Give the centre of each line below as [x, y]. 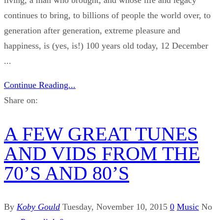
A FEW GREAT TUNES [101, 134]
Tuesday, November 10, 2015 [115, 206]
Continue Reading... [40, 85]
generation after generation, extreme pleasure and [92, 30]
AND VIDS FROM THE [102, 153]
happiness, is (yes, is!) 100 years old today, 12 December [106, 45]
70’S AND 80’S [67, 173]
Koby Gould [38, 206]
